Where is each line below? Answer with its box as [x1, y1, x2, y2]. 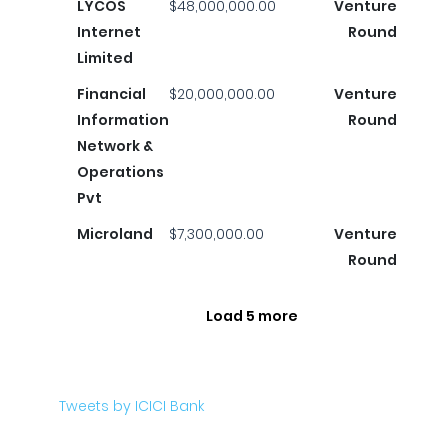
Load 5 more [206, 306, 298, 326]
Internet [77, 22, 141, 42]
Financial [77, 84, 146, 104]
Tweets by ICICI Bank [59, 396, 204, 416]
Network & [77, 136, 153, 156]
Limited [77, 48, 133, 68]
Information [77, 110, 169, 130]
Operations [77, 162, 164, 182]
